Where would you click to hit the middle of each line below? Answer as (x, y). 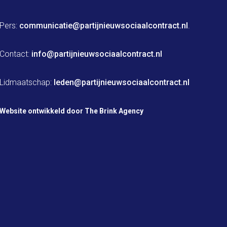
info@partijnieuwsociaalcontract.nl (97, 54)
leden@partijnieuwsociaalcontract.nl (122, 82)
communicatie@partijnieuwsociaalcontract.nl (104, 26)
